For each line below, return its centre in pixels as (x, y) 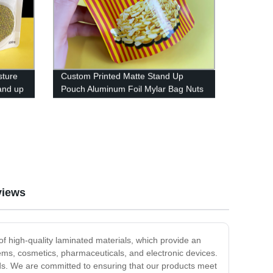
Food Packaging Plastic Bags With (126, 101)
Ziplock (74, 114)
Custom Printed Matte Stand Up (122, 76)
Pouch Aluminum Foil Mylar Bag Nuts (132, 89)
